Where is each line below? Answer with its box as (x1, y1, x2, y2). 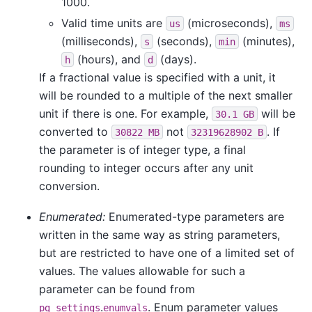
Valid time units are (61, 15, 166, 30)
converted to (39, 124, 111, 139)
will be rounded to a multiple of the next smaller (39, 88, 292, 102)
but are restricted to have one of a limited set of (39, 245, 295, 260)
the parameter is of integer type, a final (39, 142, 246, 157)
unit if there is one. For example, (39, 106, 212, 120)
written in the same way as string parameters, (39, 227, 280, 242)
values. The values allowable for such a (39, 263, 245, 278)
